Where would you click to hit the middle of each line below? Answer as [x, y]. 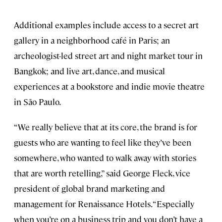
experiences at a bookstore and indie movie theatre [109, 86]
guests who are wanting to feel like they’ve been [103, 142]
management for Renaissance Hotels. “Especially [104, 203]
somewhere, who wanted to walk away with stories [105, 157]
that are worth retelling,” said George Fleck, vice [102, 173]
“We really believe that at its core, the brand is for [106, 127]
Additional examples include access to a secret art [106, 25]
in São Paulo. [37, 101]
